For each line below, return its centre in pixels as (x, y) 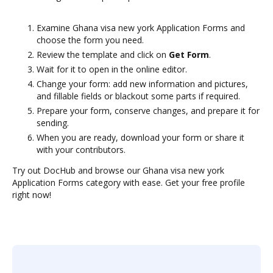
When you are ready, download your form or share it (140, 137)
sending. (53, 123)
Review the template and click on (103, 55)
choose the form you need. (90, 40)
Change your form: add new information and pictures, (142, 84)
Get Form (189, 55)
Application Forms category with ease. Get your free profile (129, 183)
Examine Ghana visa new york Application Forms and (141, 28)
